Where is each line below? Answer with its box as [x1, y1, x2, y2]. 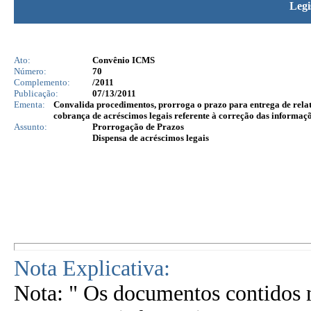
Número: [14, 66, 47, 76]
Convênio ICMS [92, 55, 155, 65]
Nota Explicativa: [14, 256, 170, 280]
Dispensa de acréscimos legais [92, 133, 209, 143]
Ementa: [14, 99, 45, 110]
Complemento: [14, 77, 70, 87]
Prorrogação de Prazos [92, 121, 184, 132]
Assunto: [14, 121, 47, 132]
